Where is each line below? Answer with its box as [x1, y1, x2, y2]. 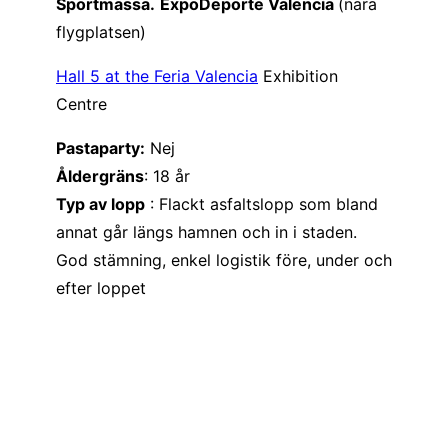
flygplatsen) [56, 21, 146, 42]
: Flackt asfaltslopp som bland [145, 193, 378, 214]
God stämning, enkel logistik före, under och [56, 249, 392, 270]
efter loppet [56, 277, 146, 298]
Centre [56, 93, 107, 114]
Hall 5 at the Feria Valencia [56, 65, 258, 86]
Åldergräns [56, 165, 144, 186]
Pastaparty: [56, 137, 145, 158]
